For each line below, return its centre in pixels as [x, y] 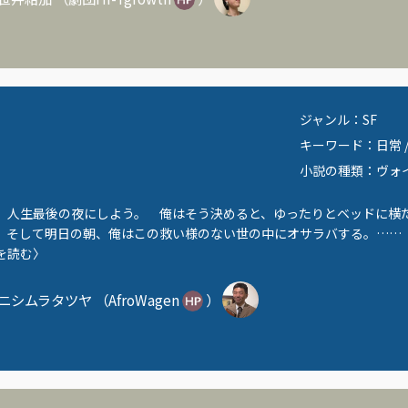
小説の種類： [338, 171]
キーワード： [338, 145]
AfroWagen [143, 300]
